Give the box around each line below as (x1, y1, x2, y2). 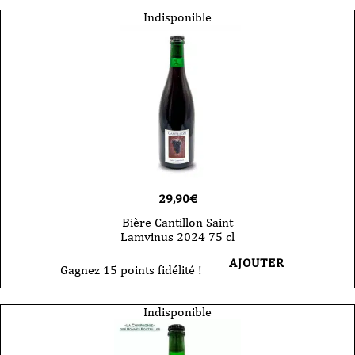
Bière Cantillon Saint (122, 215, 233, 231)
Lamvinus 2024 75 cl (120, 229, 235, 245)
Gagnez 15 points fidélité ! (59, 262, 202, 278)
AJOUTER (228, 255, 284, 271)
